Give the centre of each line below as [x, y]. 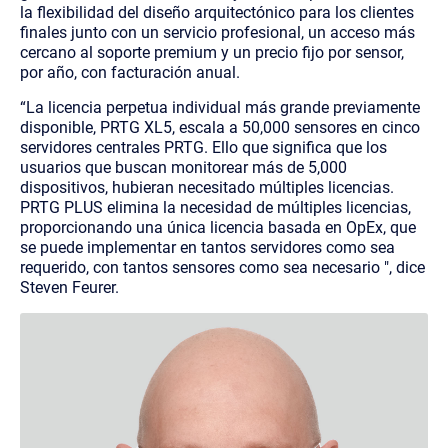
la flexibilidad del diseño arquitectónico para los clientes [217, 12]
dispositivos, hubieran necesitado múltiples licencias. [207, 187]
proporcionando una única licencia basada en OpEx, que [218, 227]
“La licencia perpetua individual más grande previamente [220, 107]
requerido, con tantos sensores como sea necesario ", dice [222, 267]
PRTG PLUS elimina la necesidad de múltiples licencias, [215, 207]
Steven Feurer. [69, 287]
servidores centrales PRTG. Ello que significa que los [203, 147]
